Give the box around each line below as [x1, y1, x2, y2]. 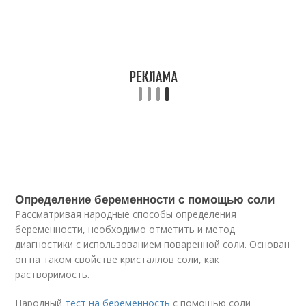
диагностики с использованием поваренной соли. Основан [15, 238, 290, 251]
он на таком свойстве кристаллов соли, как [15, 253, 220, 266]
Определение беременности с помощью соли [15, 191, 275, 207]
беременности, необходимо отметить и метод [15, 223, 236, 236]
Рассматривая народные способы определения [15, 208, 237, 221]
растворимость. [15, 268, 90, 281]
